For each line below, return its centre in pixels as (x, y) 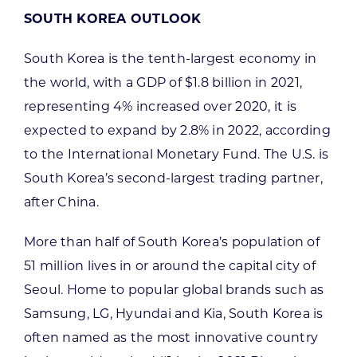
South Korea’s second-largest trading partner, (173, 178)
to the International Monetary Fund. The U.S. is (176, 154)
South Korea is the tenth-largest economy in (170, 58)
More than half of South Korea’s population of (171, 241)
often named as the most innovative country (171, 337)
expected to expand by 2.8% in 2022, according (177, 130)
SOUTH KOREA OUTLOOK (112, 18)
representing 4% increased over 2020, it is (160, 106)
